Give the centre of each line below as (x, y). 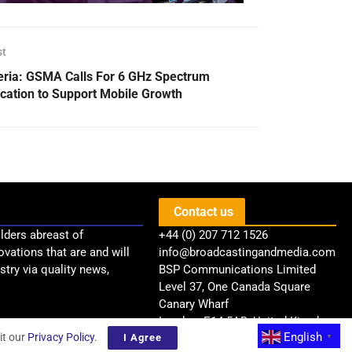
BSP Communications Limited (237, 270)
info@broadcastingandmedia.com (247, 253)
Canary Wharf (194, 304)
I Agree (142, 337)
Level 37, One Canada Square (235, 287)
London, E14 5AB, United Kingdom (247, 322)
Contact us (202, 212)
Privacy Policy (60, 337)
